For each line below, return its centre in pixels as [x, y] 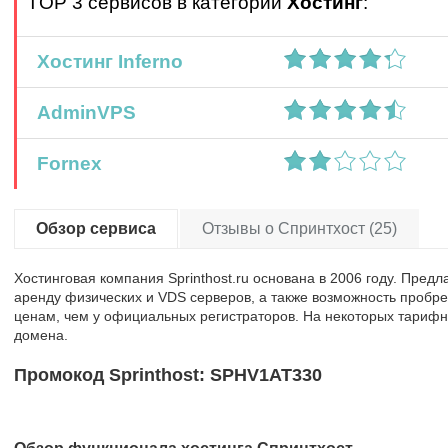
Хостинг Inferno [105, 61]
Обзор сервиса [96, 228]
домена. [41, 335]
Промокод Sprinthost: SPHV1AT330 [168, 375]
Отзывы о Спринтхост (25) [299, 228]
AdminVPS [81, 112]
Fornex [64, 163]
